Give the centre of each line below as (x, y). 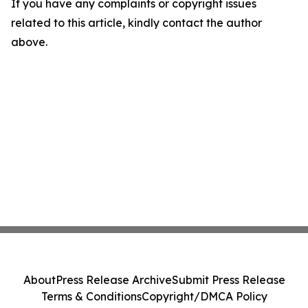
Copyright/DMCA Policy (204, 296)
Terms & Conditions (91, 296)
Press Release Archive (113, 280)
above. (29, 42)
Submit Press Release (228, 280)
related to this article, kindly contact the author (136, 23)
